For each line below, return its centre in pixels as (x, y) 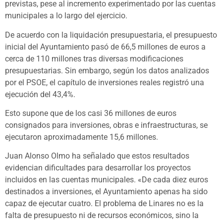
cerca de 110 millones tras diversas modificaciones (94, 58)
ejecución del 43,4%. (40, 94)
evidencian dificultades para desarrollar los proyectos (98, 168)
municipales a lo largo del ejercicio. (66, 16)
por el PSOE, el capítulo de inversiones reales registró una (105, 82)
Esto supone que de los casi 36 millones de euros (91, 113)
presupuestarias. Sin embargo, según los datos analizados (107, 70)
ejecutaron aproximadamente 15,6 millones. (82, 137)
